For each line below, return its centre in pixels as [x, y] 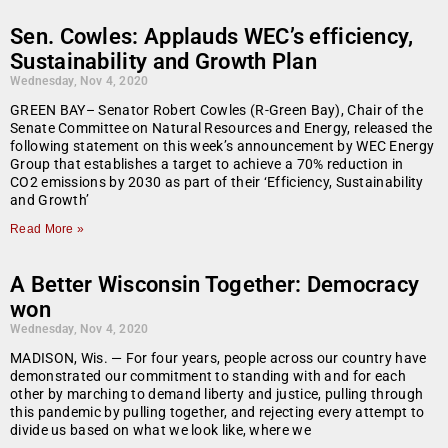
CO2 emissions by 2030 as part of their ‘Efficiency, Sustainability [217, 182]
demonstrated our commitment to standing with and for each [208, 376]
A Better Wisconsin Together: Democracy [215, 285]
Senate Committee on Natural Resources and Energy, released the [221, 128]
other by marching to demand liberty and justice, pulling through [217, 394]
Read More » [47, 229]
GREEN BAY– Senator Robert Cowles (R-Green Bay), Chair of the [216, 110]
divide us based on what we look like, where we [160, 430]
